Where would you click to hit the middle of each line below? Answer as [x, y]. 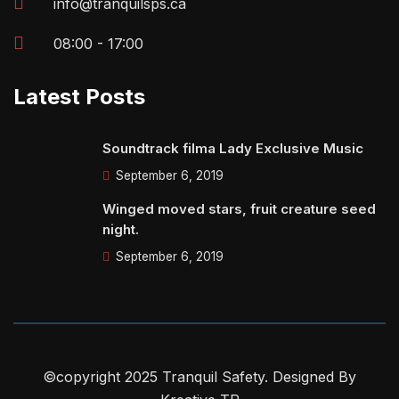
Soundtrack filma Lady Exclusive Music [233, 148]
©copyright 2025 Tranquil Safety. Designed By [199, 377]
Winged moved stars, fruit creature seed [239, 209]
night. [121, 229]
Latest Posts [79, 97]
